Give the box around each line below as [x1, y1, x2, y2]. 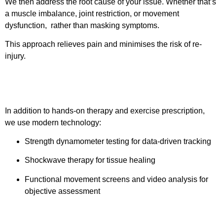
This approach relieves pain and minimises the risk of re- [5, 40, 202, 49]
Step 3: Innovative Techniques [5, 83, 175, 97]
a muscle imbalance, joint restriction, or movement [5, 9, 179, 18]
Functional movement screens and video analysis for [25, 175, 208, 184]
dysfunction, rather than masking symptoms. [5, 21, 159, 30]
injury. [5, 52, 26, 61]
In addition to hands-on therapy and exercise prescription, [5, 106, 205, 115]
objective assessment [25, 186, 100, 195]
